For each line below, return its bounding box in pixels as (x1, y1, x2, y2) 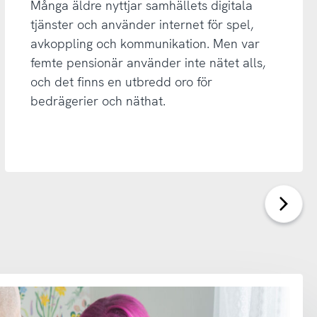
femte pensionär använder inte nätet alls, (30, 54, 265, 71)
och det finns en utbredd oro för (30, 73, 212, 90)
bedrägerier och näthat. (30, 92, 166, 109)
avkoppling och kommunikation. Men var (30, 35, 260, 52)
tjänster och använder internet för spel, (30, 16, 253, 33)
